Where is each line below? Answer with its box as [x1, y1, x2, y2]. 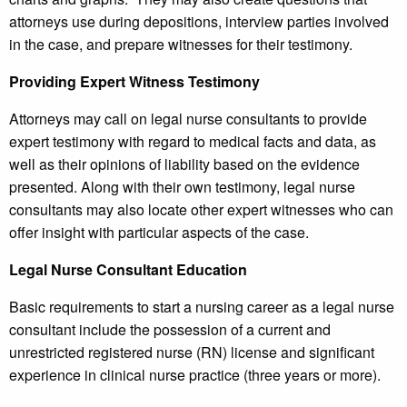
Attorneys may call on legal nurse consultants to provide [9, 108, 367, 130]
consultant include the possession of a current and [9, 319, 331, 341]
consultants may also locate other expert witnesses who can [9, 199, 393, 221]
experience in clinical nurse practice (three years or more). [9, 364, 381, 386]
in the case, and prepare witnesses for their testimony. [9, 34, 352, 55]
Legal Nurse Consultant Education [9, 259, 247, 281]
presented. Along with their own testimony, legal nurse [9, 176, 355, 198]
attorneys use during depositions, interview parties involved [9, 11, 389, 33]
